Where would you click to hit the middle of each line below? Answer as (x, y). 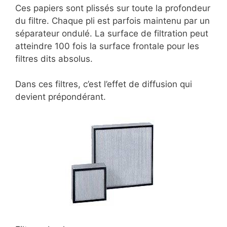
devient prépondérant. (61, 97)
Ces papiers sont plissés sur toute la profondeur (113, 8)
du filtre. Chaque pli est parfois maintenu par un (112, 21)
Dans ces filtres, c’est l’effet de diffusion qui (104, 84)
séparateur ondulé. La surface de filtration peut (112, 33)
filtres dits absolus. (54, 59)
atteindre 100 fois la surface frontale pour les (107, 46)
